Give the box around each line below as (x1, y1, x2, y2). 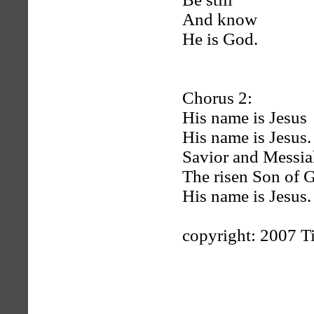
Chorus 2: (182, 88, 252, 107)
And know (182, 10, 257, 29)
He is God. (182, 29, 258, 48)
